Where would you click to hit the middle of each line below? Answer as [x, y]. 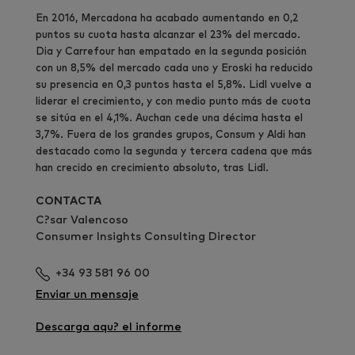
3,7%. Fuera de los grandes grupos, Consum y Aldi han [171, 135]
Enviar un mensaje [87, 294]
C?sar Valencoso [82, 220]
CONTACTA [69, 201]
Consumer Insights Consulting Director [146, 237]
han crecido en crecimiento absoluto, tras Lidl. [152, 168]
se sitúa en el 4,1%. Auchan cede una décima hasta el [169, 118]
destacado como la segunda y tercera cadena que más [174, 151]
